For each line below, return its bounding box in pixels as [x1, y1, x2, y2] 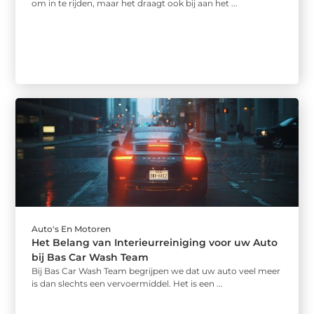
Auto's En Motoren [32, 224, 111, 235]
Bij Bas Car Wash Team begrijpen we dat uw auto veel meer [32, 266, 281, 277]
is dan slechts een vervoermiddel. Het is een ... [32, 278, 224, 289]
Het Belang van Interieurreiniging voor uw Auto [32, 236, 278, 250]
